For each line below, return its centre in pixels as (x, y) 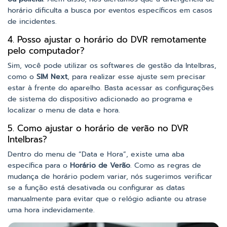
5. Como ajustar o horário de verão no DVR (98, 128)
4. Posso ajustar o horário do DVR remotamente (107, 40)
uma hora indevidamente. (51, 210)
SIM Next (52, 77)
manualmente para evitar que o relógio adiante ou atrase (107, 199)
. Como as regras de (166, 166)
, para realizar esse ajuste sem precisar (137, 77)
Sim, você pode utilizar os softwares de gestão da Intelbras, (112, 66)
